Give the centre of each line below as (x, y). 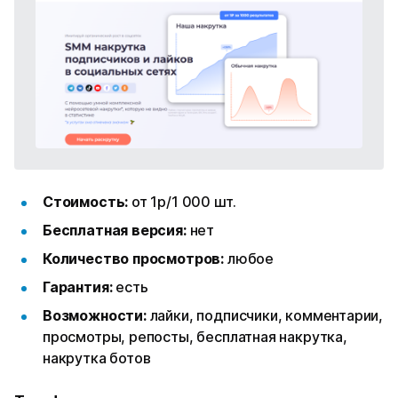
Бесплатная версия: (116, 231)
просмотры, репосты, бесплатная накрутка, (195, 337)
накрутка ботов (99, 358)
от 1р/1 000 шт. (184, 202)
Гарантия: (80, 287)
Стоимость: (88, 202)
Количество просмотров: (135, 259)
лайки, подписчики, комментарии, (267, 316)
